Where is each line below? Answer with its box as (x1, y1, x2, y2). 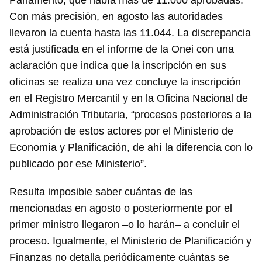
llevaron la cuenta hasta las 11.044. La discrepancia (9, 27, 251, 39)
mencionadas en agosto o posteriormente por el (9, 202, 232, 215)
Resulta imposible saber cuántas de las (9, 186, 192, 198)
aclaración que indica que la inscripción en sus (9, 60, 226, 72)
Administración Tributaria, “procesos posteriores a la (9, 109, 252, 121)
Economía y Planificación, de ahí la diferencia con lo (9, 142, 253, 154)
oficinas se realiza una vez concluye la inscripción (9, 76, 241, 88)
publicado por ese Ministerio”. (9, 158, 147, 170)
